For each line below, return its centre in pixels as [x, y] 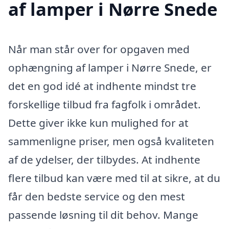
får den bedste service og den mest [97, 196]
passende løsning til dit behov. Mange [103, 214]
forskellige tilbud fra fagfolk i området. [105, 104]
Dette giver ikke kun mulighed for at [98, 122]
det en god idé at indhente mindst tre [102, 86]
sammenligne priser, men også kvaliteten [111, 141]
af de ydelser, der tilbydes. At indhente [104, 159]
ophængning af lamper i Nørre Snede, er [110, 67]
